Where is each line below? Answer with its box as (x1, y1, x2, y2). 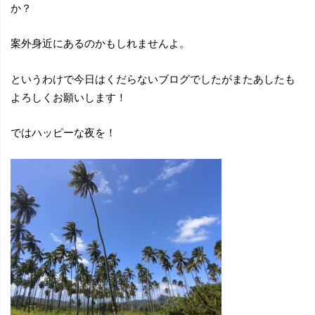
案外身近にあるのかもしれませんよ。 (10, 37, 190, 50)
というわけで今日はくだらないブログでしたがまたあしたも (10, 72, 295, 85)
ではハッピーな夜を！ (10, 126, 116, 139)
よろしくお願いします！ (10, 90, 127, 103)
